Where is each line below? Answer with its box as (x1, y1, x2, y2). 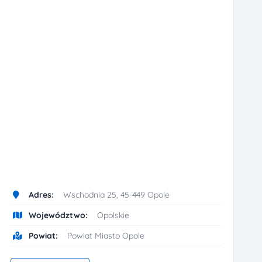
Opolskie (95, 210, 130, 221)
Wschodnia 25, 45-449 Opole (61, 189, 170, 201)
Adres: (29, 189, 54, 201)
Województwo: (29, 210, 88, 221)
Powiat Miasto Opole (65, 230, 145, 242)
